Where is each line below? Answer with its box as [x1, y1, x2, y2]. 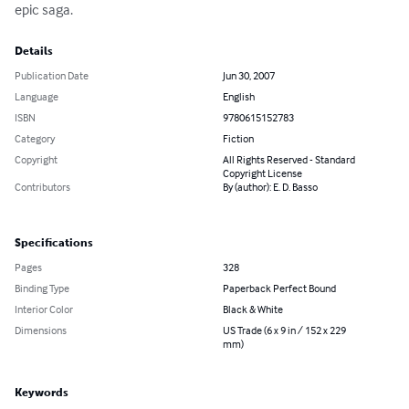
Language [15, 89, 58, 104]
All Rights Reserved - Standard [223, 152, 355, 167]
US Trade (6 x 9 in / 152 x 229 [223, 323, 346, 338]
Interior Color [15, 302, 73, 317]
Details [15, 45, 53, 58]
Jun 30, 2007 [223, 68, 275, 83]
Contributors [15, 180, 70, 194]
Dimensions [15, 323, 67, 338]
